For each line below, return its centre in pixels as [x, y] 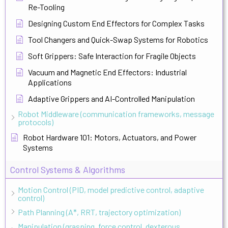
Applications [50, 82]
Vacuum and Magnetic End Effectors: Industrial [107, 72]
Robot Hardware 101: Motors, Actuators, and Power [110, 137]
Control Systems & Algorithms [67, 169]
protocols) [36, 122]
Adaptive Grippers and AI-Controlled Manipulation [111, 98]
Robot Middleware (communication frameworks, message [116, 113]
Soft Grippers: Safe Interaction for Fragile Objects [112, 55]
